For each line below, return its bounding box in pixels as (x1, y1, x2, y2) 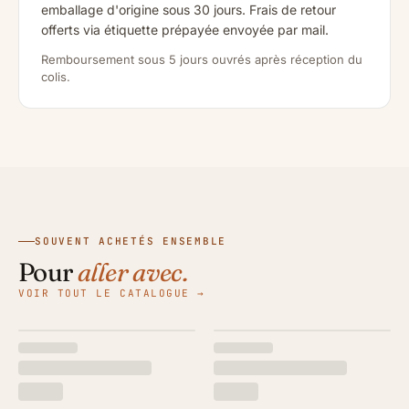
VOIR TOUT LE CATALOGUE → (18, 287, 205, 300)
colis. (41, 68, 70, 84)
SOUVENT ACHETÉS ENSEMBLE (35, 235, 227, 248)
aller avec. (77, 257, 187, 288)
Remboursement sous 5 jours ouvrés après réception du (41, 51, 362, 67)
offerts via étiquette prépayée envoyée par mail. (41, 21, 329, 37)
